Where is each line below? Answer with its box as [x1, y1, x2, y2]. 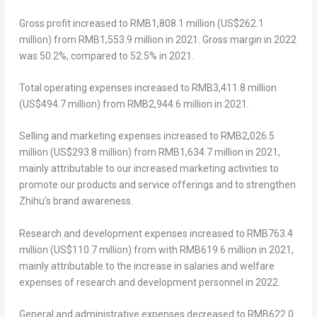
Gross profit [18, 17, 71, 29]
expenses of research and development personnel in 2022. [18, 276, 280, 288]
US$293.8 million [53, 146, 128, 158]
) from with [127, 243, 180, 255]
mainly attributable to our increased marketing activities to [18, 163, 279, 175]
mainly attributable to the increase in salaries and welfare [18, 260, 275, 272]
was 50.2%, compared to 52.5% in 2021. [18, 50, 194, 62]
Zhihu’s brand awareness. [18, 195, 133, 207]
